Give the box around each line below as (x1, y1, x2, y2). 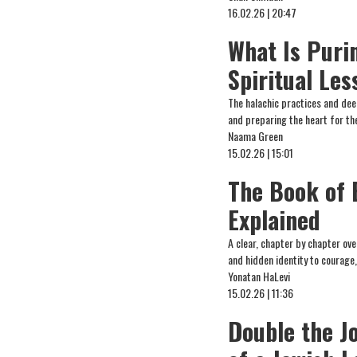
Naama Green (228, 127, 284, 144)
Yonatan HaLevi (228, 268, 291, 284)
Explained (228, 202, 321, 237)
